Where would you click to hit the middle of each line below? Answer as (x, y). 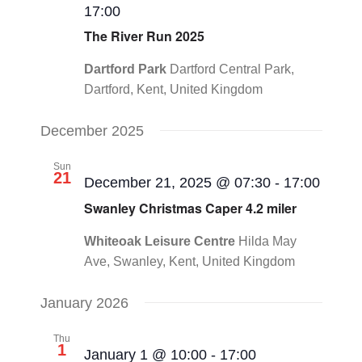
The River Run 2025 (144, 36)
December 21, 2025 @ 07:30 (177, 183)
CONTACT (241, 13)
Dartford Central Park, (232, 69)
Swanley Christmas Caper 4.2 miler (190, 208)
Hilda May (267, 241)
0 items (242, 55)
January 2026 (84, 303)
